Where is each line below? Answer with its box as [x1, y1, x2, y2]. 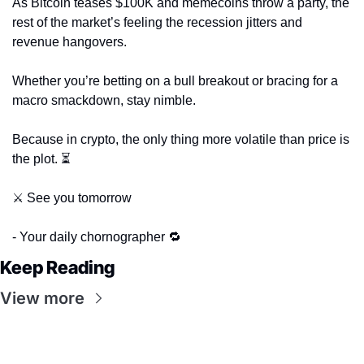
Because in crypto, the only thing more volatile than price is [12, 132, 349, 146]
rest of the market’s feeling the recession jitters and [12, 15, 302, 29]
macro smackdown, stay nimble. [12, 93, 199, 107]
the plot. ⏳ [12, 151, 71, 166]
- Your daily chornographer [12, 229, 168, 244]
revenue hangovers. [12, 34, 130, 49]
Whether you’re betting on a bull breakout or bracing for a [12, 73, 338, 88]
